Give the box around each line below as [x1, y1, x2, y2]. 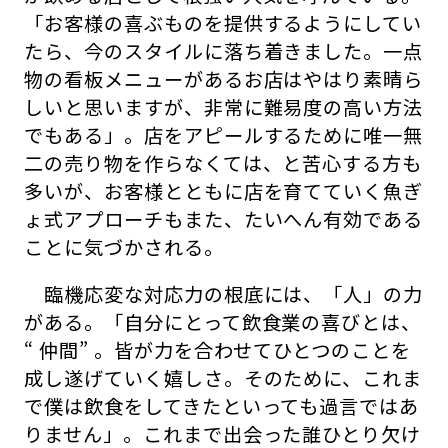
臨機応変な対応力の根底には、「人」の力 [24, 280, 424, 309]
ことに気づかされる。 [24, 232, 224, 261]
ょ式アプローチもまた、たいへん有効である [24, 204, 424, 233]
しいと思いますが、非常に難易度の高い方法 [24, 92, 424, 121]
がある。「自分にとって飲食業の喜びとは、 [24, 308, 422, 337]
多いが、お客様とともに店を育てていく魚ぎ [24, 176, 424, 205]
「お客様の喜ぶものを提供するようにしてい [24, 8, 423, 37]
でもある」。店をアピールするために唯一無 [24, 120, 424, 149]
